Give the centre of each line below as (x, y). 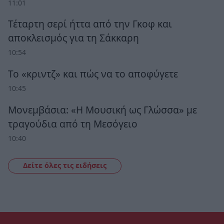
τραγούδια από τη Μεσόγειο (73, 123)
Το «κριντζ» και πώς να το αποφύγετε (93, 73)
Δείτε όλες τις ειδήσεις (64, 165)
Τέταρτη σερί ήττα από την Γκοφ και (90, 24)
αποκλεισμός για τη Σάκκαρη (73, 38)
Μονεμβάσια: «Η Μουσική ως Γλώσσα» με (102, 109)
